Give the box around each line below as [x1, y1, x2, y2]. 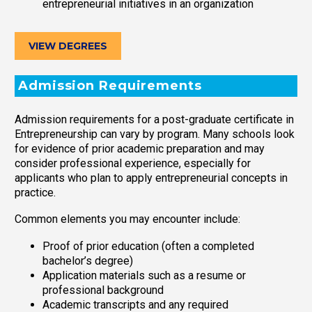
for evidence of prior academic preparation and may [15, 141, 265, 155]
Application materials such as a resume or [42, 268, 246, 282]
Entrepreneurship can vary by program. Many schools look [15, 127, 295, 141]
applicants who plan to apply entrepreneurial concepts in [15, 171, 288, 185]
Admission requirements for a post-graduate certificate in [15, 112, 294, 126]
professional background [42, 283, 164, 297]
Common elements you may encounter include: [15, 212, 240, 226]
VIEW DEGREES [29, 40, 107, 53]
